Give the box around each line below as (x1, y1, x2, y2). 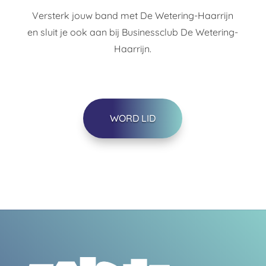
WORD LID (110, 112, 156, 124)
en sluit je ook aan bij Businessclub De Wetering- (27, 26, 239, 38)
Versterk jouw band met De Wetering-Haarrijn (32, 9, 234, 21)
